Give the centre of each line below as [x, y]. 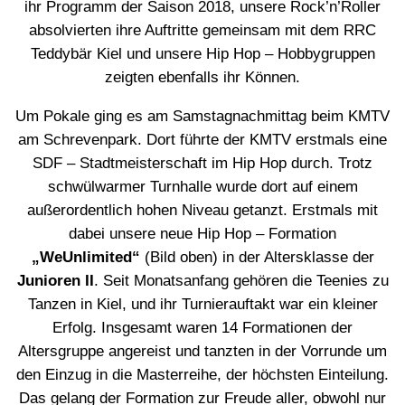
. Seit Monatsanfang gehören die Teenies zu [241, 280]
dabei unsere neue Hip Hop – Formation [202, 233]
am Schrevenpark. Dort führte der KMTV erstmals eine [202, 139]
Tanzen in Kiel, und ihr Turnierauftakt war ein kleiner [202, 304]
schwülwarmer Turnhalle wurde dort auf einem [202, 186]
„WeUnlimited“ [85, 257]
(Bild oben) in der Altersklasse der [257, 257]
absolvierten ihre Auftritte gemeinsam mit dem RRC [202, 30]
